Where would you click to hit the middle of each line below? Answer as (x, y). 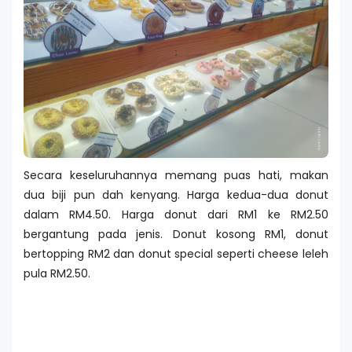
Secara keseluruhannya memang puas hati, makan (176, 176)
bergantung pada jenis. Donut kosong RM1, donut (176, 235)
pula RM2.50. (57, 274)
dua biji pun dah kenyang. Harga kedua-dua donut (176, 195)
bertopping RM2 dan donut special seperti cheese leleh (176, 254)
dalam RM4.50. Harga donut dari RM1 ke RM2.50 (176, 215)
